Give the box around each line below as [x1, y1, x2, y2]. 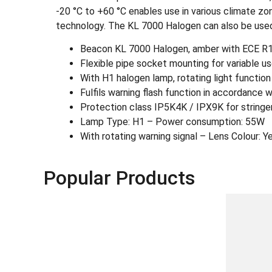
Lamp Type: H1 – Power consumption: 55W [80, 116, 265, 128]
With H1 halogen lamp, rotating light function [80, 72, 271, 84]
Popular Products [44, 166, 195, 190]
